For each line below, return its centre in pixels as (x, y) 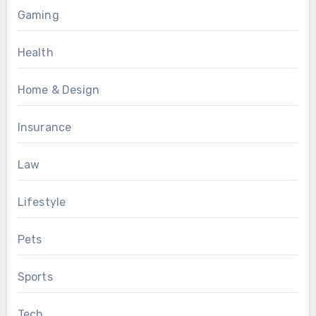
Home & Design (59, 90)
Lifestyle (42, 202)
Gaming (38, 16)
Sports (35, 277)
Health (35, 53)
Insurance (44, 128)
